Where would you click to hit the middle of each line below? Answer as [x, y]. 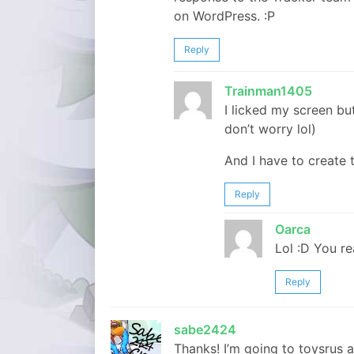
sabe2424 [205, 330]
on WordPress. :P [224, 16]
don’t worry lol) [270, 129]
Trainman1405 [268, 91]
